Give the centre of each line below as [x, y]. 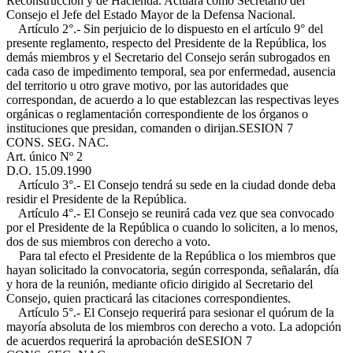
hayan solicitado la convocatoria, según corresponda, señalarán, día [173, 270]
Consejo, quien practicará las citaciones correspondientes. [149, 298]
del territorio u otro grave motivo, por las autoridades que [147, 85]
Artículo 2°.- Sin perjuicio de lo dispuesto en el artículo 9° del [165, 29]
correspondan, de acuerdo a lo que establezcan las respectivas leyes [173, 100]
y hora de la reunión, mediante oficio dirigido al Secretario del [160, 284]
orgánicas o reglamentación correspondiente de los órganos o [157, 114]
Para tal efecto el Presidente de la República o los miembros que [171, 256]
